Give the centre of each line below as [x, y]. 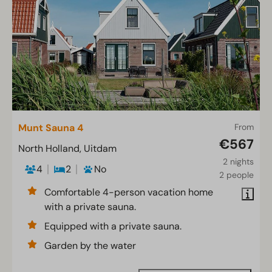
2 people [236, 175]
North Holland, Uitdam [67, 148]
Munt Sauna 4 [51, 128]
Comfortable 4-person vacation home [129, 192]
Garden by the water [90, 246]
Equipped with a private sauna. [113, 226]
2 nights [238, 161]
